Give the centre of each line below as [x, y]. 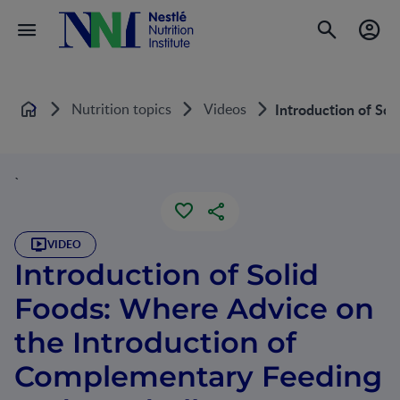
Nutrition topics [121, 108]
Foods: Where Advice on [194, 308]
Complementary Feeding [198, 376]
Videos [225, 108]
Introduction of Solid [167, 275]
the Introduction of [155, 342]
